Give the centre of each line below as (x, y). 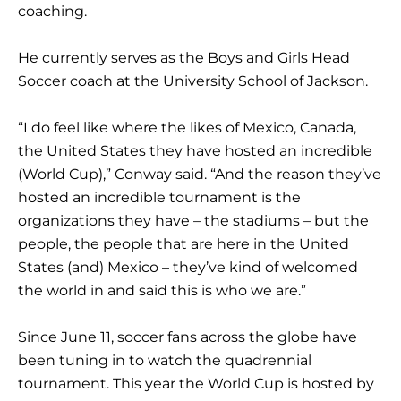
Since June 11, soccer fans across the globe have (188, 337)
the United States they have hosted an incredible (195, 151)
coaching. (52, 12)
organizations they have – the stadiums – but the (193, 221)
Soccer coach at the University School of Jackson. (193, 81)
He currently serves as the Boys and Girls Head (184, 58)
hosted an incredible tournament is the (159, 198)
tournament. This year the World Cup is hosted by (196, 384)
